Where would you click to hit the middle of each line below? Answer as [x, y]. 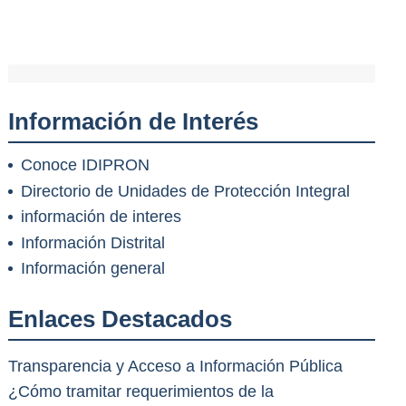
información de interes [101, 217]
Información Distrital [92, 242]
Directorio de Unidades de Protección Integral [185, 191]
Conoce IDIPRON [85, 165]
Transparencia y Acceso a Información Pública [175, 366]
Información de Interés [133, 121]
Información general [92, 269]
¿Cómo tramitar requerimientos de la [140, 391]
